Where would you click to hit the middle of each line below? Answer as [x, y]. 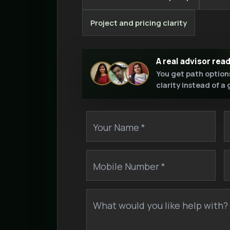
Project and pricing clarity [139, 22]
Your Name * [119, 127]
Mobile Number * [129, 166]
